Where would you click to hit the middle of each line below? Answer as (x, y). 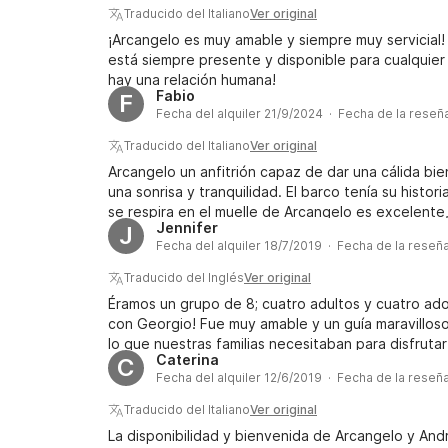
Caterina (187, 359)
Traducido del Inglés (184, 277)
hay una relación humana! (192, 79)
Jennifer (187, 227)
